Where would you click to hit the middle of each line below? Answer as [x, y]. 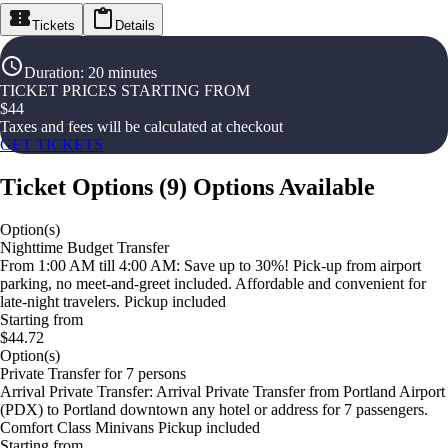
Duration [52, 72]
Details [135, 25]
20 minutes [122, 72]
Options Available [284, 186]
